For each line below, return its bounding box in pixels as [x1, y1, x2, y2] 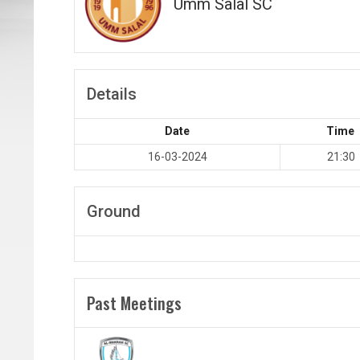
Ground [87, 202, 141, 222]
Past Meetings [87, 291, 182, 316]
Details [87, 84, 137, 104]
